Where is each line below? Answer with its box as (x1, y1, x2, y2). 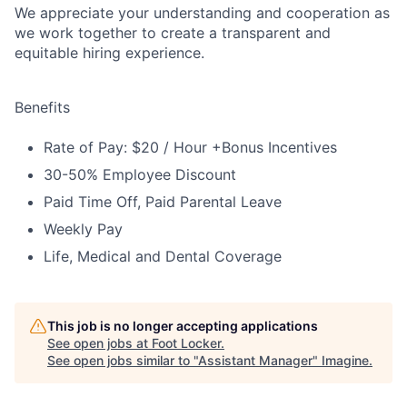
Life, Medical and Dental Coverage (44, 247, 282, 265)
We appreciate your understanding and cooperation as (15, 4, 390, 22)
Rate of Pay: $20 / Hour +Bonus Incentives (44, 138, 337, 156)
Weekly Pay (44, 220, 123, 238)
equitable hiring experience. (15, 44, 204, 62)
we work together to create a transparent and (15, 24, 331, 42)
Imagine (322, 352, 369, 368)
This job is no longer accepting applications (47, 318, 318, 333)
